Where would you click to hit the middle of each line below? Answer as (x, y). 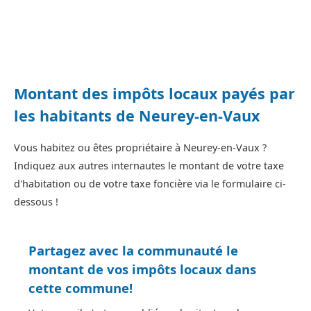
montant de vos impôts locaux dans (142, 269)
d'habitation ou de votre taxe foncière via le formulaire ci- (150, 183)
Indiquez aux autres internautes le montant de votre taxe (149, 165)
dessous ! (36, 201)
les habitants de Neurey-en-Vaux (137, 116)
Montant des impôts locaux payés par (154, 94)
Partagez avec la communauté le (133, 250)
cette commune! (81, 287)
